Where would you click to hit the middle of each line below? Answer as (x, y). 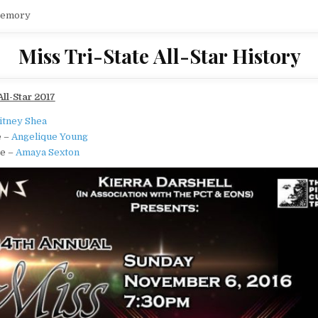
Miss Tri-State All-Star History (160, 56)
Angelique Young (49, 137)
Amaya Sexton (47, 153)
